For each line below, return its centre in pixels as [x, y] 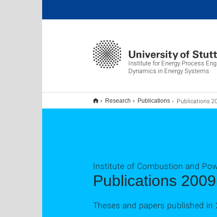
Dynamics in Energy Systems [169, 71]
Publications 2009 [155, 181]
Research [118, 101]
